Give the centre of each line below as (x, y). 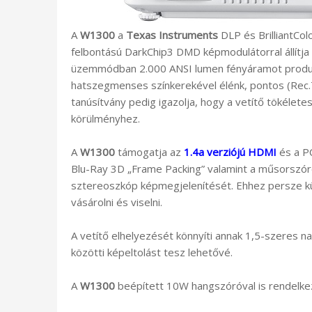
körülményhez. (106, 118)
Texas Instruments (172, 34)
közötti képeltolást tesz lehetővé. (152, 252)
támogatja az (149, 151)
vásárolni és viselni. (117, 202)
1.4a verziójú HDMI (230, 151)
